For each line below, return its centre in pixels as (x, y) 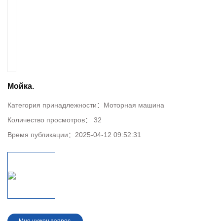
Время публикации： (41, 135)
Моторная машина (134, 105)
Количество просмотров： (50, 120)
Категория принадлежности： (55, 105)
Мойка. (21, 86)
